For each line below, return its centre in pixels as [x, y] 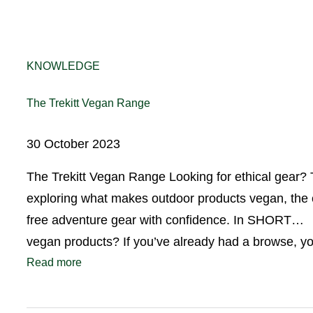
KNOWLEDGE [63, 66]
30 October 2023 [73, 144]
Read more [54, 262]
